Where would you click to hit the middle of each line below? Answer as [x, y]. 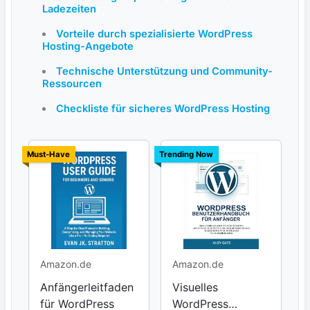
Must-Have [49, 154]
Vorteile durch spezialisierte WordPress [154, 34]
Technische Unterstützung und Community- [164, 71]
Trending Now [186, 154]
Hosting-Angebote [88, 46]
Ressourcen [72, 83]
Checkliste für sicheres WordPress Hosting [163, 108]
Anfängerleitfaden [87, 287]
